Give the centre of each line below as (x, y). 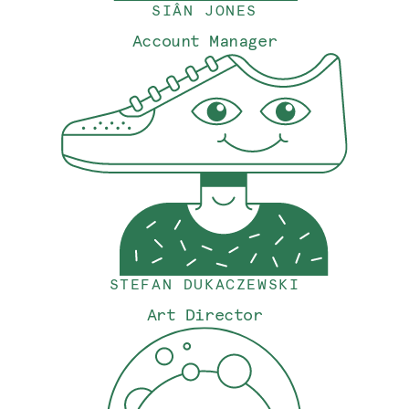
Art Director (204, 315)
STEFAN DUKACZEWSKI (204, 284)
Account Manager (204, 41)
